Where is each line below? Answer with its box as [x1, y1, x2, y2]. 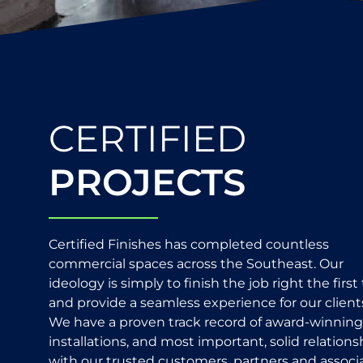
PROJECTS [49, 159, 246, 204]
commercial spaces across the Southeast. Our [49, 255, 344, 271]
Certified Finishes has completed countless [49, 236, 329, 252]
